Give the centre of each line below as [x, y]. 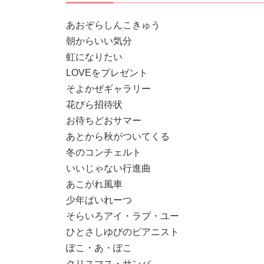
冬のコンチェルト [104, 152]
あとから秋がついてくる [118, 136]
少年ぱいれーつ [99, 200]
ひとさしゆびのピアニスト [123, 232]
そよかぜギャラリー [108, 89]
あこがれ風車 [94, 184]
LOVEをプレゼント [107, 73]
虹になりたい [94, 57]
